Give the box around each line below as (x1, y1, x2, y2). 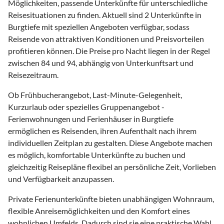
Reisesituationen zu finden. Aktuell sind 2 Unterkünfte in (8, 9, 201, 19)
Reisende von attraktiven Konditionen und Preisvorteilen (8, 33, 204, 43)
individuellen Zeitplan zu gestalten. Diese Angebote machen (8, 137, 212, 147)
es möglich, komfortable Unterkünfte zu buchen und (8, 149, 185, 159)
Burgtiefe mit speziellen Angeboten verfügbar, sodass (8, 21, 189, 31)
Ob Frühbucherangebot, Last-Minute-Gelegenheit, (8, 89, 182, 99)
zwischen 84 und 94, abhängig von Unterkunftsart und (8, 57, 193, 67)
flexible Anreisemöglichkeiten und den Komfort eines (8, 205, 190, 215)
